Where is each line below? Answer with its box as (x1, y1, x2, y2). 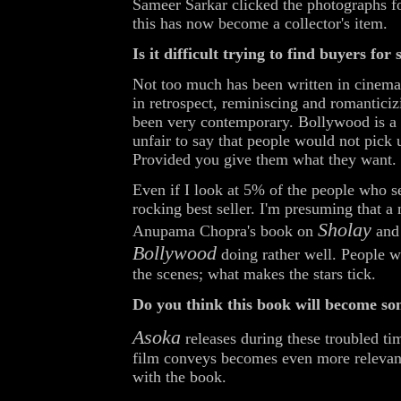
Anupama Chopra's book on (132, 222, 318, 241)
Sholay (318, 218, 371, 242)
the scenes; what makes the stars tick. (132, 265, 376, 284)
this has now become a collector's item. (132, 14, 388, 33)
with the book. (132, 368, 226, 387)
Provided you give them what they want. (132, 150, 397, 169)
